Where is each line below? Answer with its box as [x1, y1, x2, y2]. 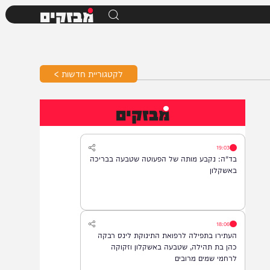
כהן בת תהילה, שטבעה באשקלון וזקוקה [117, 254, 250, 266]
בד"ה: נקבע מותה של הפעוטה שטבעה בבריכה [95, 161, 250, 174]
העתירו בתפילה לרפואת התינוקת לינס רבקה [102, 242, 250, 254]
